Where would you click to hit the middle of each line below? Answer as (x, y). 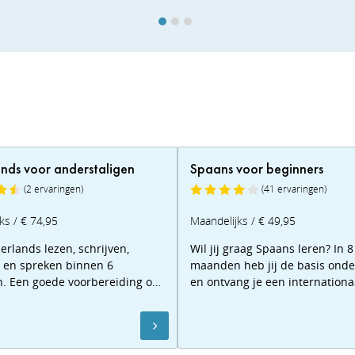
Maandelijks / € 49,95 (243, 220)
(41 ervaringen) (294, 189)
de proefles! (221, 315)
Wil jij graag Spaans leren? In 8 (272, 248)
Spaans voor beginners (257, 168)
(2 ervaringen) (53, 189)
